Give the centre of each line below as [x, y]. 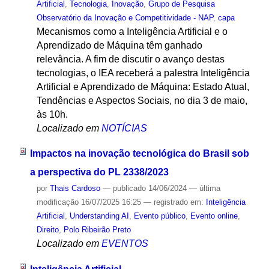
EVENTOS [125, 244]
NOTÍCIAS [124, 128]
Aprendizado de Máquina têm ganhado [119, 45]
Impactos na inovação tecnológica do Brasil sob [139, 154]
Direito [47, 230]
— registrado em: [174, 202]
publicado [129, 189]
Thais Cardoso [75, 189]
